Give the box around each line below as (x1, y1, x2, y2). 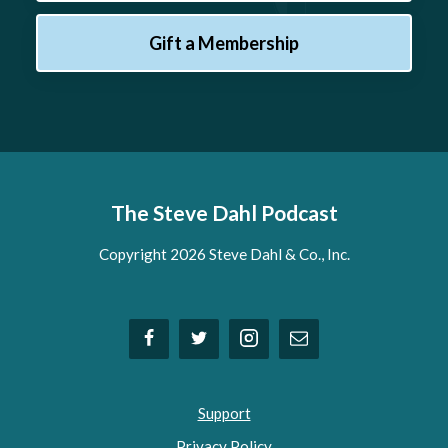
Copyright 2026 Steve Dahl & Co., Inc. (98, 245, 350, 264)
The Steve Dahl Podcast (110, 200, 338, 226)
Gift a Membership (149, 32, 299, 55)
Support (197, 404, 251, 423)
